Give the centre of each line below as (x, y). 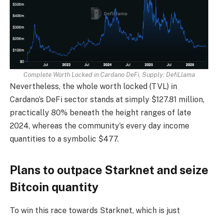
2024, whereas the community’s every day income (100, 126)
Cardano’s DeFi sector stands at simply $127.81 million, (107, 100)
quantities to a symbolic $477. (65, 139)
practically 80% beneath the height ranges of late (100, 113)
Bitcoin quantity (54, 187)
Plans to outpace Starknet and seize (109, 170)
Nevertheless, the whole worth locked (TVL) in (93, 87)
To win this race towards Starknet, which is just (95, 211)
